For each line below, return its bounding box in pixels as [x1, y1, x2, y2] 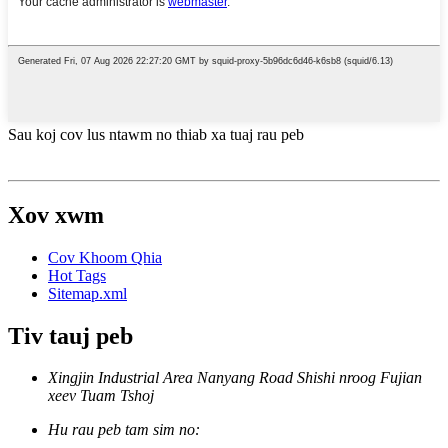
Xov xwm [8, 201, 104, 228]
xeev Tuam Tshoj [48, 387, 154, 405]
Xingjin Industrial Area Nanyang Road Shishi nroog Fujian [48, 369, 422, 387]
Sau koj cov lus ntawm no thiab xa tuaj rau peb [8, 125, 304, 143]
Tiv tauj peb [8, 322, 133, 349]
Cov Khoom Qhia [48, 248, 162, 266]
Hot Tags [48, 266, 106, 284]
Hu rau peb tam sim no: [48, 421, 200, 439]
